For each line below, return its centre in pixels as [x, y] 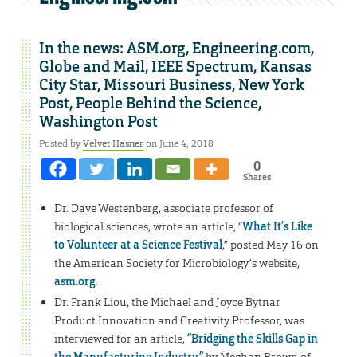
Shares [257, 177]
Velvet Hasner [113, 144]
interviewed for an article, [120, 339]
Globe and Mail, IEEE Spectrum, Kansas [175, 67]
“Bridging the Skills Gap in [252, 339]
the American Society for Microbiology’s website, [177, 263]
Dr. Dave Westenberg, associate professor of [163, 208]
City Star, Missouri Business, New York [172, 86]
